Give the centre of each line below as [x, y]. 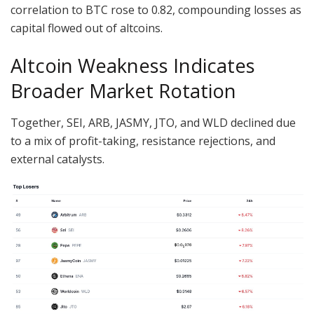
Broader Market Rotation [123, 90]
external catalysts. [59, 159]
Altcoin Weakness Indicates [133, 65]
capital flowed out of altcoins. [87, 28]
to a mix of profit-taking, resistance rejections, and [143, 141]
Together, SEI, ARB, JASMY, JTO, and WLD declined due [153, 122]
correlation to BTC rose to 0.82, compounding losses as [156, 10]
